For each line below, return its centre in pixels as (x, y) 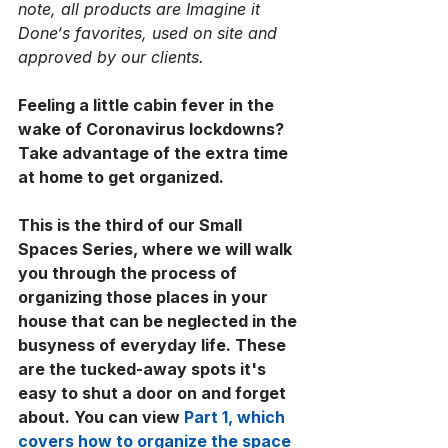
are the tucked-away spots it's (144, 369)
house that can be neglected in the (159, 321)
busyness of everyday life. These (154, 345)
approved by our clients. (111, 57)
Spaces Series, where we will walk (157, 249)
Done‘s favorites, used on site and (150, 33)
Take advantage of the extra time (155, 153)
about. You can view (101, 417)
